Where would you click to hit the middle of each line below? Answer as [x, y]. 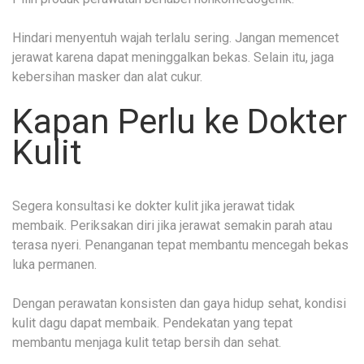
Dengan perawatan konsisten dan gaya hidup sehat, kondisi [179, 304]
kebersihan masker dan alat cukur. [107, 77]
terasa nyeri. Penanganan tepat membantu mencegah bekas [180, 245]
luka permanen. [54, 265]
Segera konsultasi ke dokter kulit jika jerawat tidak [154, 206]
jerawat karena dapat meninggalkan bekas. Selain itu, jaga [173, 58]
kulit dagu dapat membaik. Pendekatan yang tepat [152, 323]
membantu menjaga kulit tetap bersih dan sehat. [147, 343]
